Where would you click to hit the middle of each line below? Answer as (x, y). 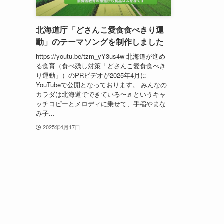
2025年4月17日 (61, 127)
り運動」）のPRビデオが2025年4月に (91, 75)
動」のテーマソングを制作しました (100, 42)
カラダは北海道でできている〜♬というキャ (101, 94)
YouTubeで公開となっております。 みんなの (101, 84)
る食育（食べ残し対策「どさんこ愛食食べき (101, 65)
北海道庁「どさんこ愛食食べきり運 (100, 30)
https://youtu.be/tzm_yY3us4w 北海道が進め (101, 56)
